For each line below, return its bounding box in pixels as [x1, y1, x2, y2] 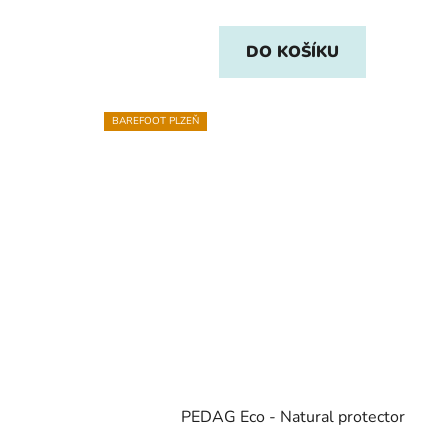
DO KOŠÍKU [246, 40, 340, 63]
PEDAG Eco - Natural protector [180, 406, 405, 429]
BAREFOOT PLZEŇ [112, 113, 199, 128]
